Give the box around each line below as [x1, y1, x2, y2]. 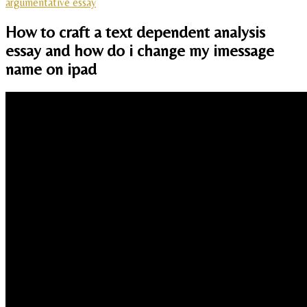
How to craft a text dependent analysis [5, 23, 265, 42]
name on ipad [5, 60, 97, 79]
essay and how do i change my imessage [5, 41, 274, 60]
